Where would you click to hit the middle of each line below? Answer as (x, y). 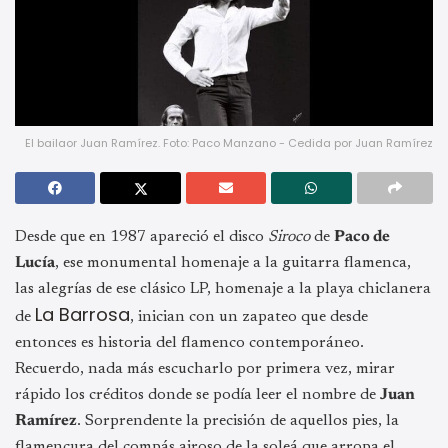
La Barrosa (82, 314)
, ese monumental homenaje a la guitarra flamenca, (233, 262)
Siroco (289, 236)
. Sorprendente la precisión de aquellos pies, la (238, 420)
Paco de (362, 236)
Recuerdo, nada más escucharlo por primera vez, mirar (205, 368)
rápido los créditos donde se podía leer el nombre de (197, 394)
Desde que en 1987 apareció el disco (141, 236)
